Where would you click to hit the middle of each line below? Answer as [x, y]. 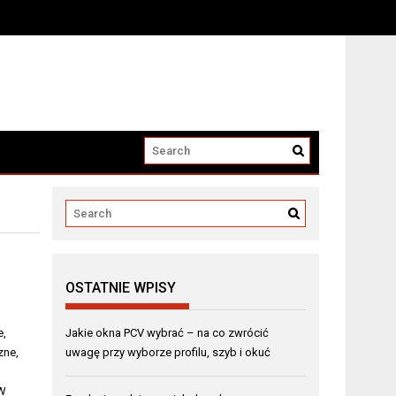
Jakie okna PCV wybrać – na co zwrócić [168, 332]
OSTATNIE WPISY [121, 287]
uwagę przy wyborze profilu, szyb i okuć [168, 352]
